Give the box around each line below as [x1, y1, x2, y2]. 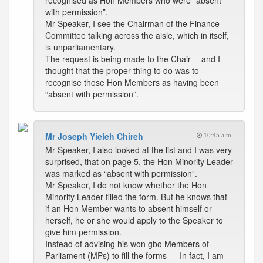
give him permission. [45, 226, 122, 238]
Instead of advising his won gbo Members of [45, 238, 209, 249]
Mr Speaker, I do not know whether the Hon [45, 179, 207, 191]
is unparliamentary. [45, 41, 116, 53]
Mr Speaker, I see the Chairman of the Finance [45, 18, 220, 29]
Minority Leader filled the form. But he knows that [45, 191, 227, 203]
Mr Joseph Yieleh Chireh [45, 130, 143, 142]
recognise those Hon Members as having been [45, 76, 219, 88]
